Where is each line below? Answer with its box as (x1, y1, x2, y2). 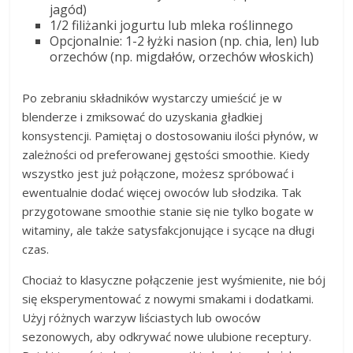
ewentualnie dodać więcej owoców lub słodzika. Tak (22, 184, 302, 201)
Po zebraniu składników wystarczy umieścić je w (22, 90, 283, 106)
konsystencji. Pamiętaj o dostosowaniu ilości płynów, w (22, 128, 319, 144)
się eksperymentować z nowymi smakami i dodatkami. (22, 291, 314, 307)
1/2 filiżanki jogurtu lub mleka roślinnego (50, 17, 294, 35)
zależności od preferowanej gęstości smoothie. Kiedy (22, 147, 310, 163)
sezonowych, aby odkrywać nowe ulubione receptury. (22, 329, 312, 345)
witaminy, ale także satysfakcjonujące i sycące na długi (22, 222, 315, 239)
